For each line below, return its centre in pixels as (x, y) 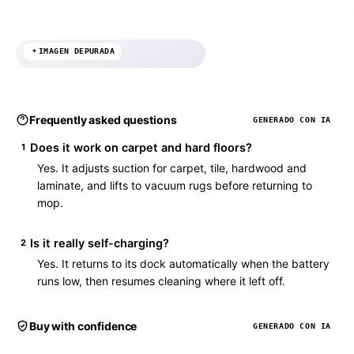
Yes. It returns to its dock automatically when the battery (183, 263)
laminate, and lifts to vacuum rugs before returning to (175, 185)
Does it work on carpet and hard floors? (141, 147)
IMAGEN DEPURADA (77, 51)
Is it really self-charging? (100, 243)
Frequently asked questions (103, 119)
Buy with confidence (83, 326)
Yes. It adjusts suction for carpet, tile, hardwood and (172, 168)
